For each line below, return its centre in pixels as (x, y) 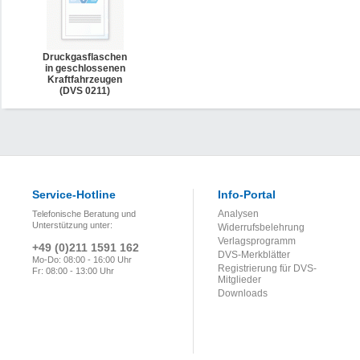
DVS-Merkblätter (254, 255)
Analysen (238, 214)
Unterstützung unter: (72, 225)
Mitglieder (239, 280)
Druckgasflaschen (85, 57)
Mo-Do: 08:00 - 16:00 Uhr (82, 260)
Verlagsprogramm (257, 241)
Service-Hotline (74, 194)
